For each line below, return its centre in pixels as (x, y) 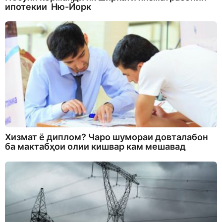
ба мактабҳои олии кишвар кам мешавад (95, 147)
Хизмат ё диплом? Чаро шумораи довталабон (107, 137)
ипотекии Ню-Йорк (48, 7)
